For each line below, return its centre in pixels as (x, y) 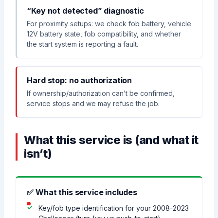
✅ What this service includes (82, 192)
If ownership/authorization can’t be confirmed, (101, 93)
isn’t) (38, 153)
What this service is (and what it (111, 140)
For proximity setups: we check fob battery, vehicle (109, 23)
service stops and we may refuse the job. (93, 103)
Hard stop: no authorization (80, 80)
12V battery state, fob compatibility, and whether (104, 34)
